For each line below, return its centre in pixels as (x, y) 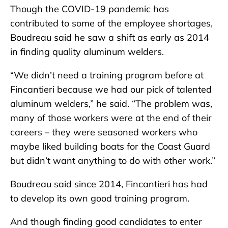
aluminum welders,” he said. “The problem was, (111, 103)
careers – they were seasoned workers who (104, 132)
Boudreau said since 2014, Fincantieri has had (109, 184)
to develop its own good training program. (100, 198)
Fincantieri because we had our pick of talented (111, 89)
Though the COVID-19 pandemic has (90, 9)
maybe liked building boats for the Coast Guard (110, 146)
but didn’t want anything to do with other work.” (113, 160)
